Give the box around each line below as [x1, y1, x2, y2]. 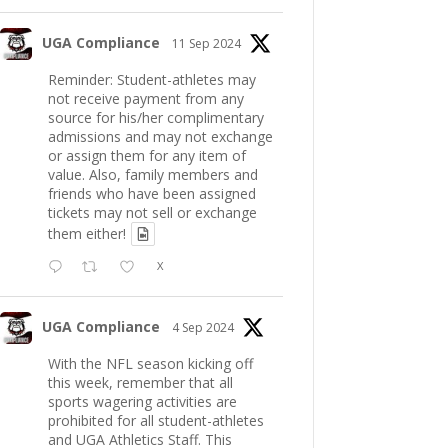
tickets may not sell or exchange [47, 202, 257, 222]
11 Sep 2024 [171, 34, 241, 52]
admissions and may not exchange [47, 126, 273, 146]
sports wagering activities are [47, 391, 237, 411]
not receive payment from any [47, 88, 244, 108]
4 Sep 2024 [171, 318, 234, 336]
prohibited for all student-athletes [47, 410, 264, 430]
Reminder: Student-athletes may [47, 69, 256, 89]
